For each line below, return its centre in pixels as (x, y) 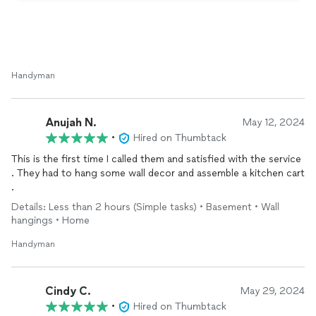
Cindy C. (68, 291)
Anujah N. (71, 122)
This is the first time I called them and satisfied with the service (156, 159)
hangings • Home (50, 220)
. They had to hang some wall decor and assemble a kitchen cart (158, 173)
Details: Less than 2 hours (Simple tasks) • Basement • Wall (145, 207)
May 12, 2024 (274, 122)
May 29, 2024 (273, 291)
